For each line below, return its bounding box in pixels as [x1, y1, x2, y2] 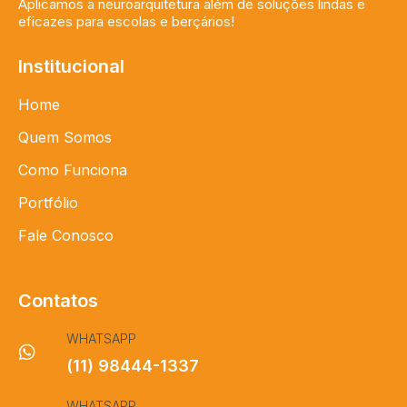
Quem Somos [18, 128, 112, 147]
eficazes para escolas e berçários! [18, 13, 234, 31]
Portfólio [18, 194, 78, 213]
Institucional [18, 55, 124, 78]
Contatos [18, 290, 98, 313]
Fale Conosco [18, 226, 114, 245]
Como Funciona [18, 161, 127, 180]
